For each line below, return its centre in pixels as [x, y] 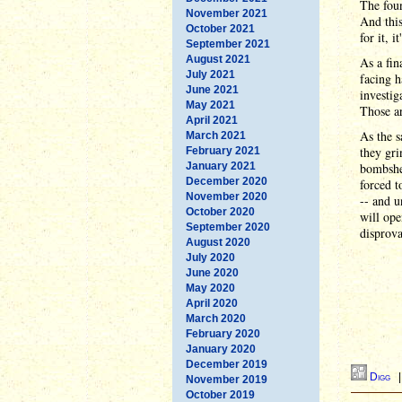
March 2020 [216, 318]
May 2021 [210, 105]
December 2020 [227, 181]
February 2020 [223, 333]
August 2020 [218, 242]
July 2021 [210, 74]
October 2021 [220, 28]
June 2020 [212, 272]
